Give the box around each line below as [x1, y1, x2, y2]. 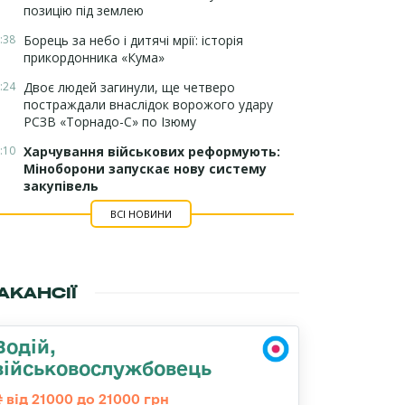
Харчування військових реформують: [24, 143, 280, 160]
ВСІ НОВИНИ [109, 207, 172, 221]
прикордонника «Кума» [24, 49, 165, 66]
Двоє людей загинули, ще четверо [24, 79, 235, 96]
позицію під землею [24, 2, 144, 19]
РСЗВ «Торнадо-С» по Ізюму [24, 113, 196, 130]
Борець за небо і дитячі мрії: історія [24, 32, 243, 49]
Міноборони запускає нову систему [24, 160, 267, 177]
